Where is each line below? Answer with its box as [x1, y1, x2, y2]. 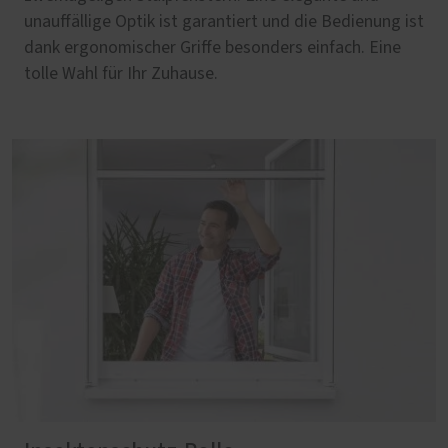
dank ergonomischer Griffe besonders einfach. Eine [24, 39, 401, 58]
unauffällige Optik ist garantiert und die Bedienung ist [24, 13, 424, 32]
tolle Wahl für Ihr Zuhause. [24, 65, 218, 84]
